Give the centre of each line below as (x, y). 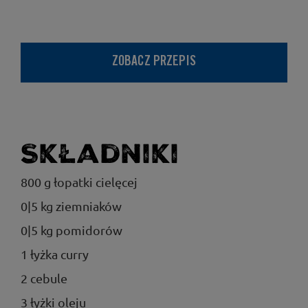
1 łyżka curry (55, 254)
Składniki (100, 154)
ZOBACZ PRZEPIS (154, 63)
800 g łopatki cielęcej (79, 182)
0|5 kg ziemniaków (71, 206)
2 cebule (44, 278)
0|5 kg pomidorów (71, 230)
